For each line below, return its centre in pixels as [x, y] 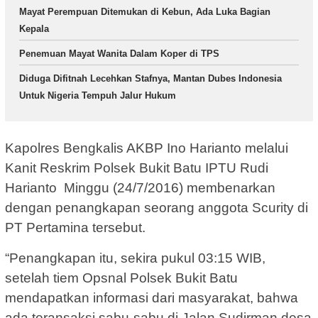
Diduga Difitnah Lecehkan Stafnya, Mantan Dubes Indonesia [150, 78]
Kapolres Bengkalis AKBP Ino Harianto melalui [147, 148]
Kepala [34, 28]
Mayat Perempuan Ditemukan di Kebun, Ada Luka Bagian [145, 11]
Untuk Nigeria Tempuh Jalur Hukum [98, 95]
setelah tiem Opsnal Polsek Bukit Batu [121, 278]
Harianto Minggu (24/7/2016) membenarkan [140, 188]
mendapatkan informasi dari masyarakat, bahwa [152, 298]
